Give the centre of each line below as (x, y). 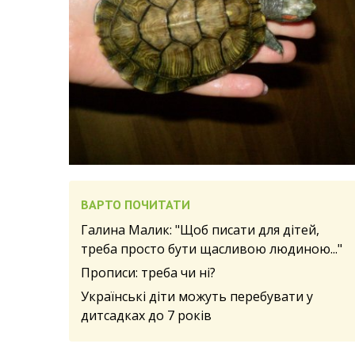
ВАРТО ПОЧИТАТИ (136, 204)
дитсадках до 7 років (146, 315)
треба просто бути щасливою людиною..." (212, 248)
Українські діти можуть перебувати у (197, 296)
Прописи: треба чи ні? (148, 272)
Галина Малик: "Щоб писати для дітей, (200, 229)
